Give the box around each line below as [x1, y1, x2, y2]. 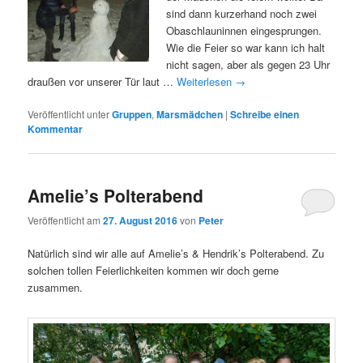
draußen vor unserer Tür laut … [28, 73, 177, 89]
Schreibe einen [230, 106, 300, 122]
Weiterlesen [177, 73, 236, 89]
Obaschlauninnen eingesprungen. [166, 22, 322, 38]
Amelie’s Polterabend [28, 183, 209, 208]
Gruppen [112, 106, 152, 122]
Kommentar [28, 121, 83, 136]
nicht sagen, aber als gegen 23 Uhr [166, 56, 331, 72]
